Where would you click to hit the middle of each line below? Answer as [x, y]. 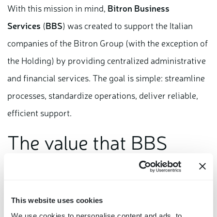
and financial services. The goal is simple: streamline [106, 78]
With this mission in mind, [57, 8]
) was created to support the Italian [128, 25]
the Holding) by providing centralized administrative [107, 60]
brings [34, 165]
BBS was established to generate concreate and [97, 189]
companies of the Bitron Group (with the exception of [108, 43]
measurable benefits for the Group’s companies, [97, 207]
